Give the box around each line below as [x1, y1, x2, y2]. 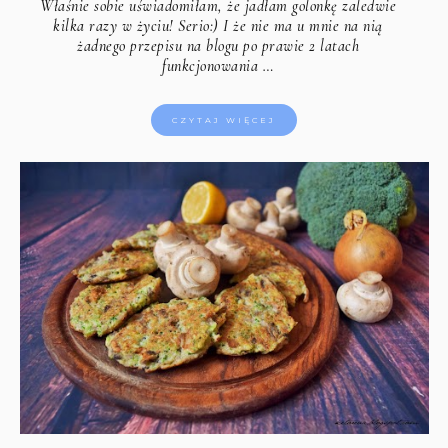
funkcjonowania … [162, 55, 275, 76]
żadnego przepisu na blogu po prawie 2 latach [77, 35, 360, 56]
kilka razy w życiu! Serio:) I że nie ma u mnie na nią [53, 15, 383, 36]
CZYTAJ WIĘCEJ [172, 114, 276, 125]
